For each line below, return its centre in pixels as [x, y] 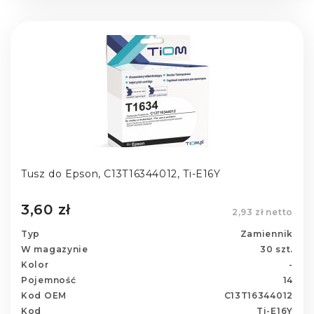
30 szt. [277, 249]
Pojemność [49, 280]
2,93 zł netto [262, 212]
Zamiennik [266, 233]
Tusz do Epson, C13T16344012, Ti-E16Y [121, 174]
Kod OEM [44, 295]
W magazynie [55, 249]
